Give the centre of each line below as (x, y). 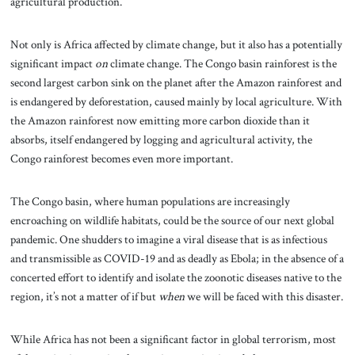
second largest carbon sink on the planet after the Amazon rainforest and (176, 83)
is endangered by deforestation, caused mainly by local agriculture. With (176, 102)
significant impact (52, 64)
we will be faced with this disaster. (263, 296)
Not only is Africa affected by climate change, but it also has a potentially (176, 45)
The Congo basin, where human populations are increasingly (150, 201)
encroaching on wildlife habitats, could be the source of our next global (172, 220)
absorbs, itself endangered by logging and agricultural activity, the (161, 140)
